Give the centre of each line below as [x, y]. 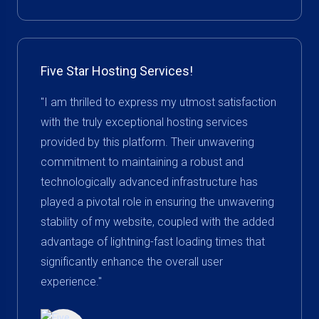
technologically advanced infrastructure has [149, 182]
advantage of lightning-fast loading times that [153, 242]
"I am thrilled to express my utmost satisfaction [158, 102]
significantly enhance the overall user [132, 262]
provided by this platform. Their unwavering [147, 142]
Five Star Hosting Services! [117, 71]
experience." [71, 282]
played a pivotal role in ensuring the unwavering [157, 202]
